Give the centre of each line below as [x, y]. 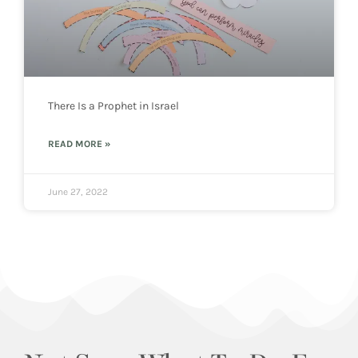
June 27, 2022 [78, 192]
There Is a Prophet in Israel [113, 106]
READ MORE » [79, 144]
